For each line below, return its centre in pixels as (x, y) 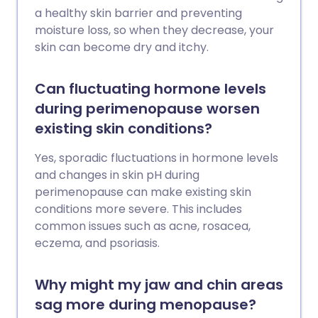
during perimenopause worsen (147, 109)
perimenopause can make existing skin (143, 192)
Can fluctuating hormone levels (150, 89)
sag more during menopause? (146, 305)
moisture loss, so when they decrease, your (154, 30)
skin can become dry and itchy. (122, 47)
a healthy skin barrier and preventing (138, 13)
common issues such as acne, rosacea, (143, 226)
